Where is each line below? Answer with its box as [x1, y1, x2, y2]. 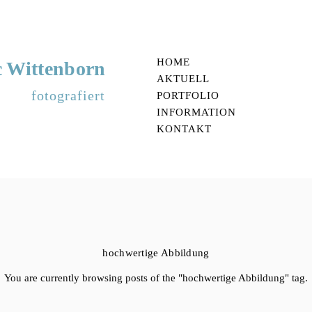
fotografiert [31, 87, 106, 103]
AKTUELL [157, 72, 210, 84]
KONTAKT [157, 123, 212, 134]
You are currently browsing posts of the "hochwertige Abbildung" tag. [4, 272, 308, 283]
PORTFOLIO [157, 89, 219, 101]
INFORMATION [157, 106, 236, 118]
